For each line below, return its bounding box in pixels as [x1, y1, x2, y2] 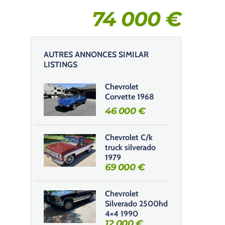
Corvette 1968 [105, 92, 154, 101]
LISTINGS [44, 60, 77, 69]
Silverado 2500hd [105, 199, 168, 208]
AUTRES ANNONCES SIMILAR [44, 50, 149, 59]
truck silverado [105, 143, 156, 152]
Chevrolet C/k [105, 133, 153, 142]
